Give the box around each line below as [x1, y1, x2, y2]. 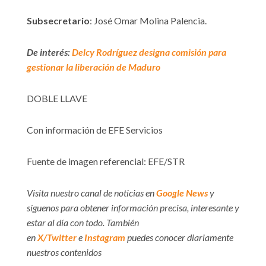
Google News [156, 186, 208, 198]
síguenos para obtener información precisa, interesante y [27, 201, 239, 213]
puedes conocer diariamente [125, 231, 233, 243]
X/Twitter [37, 231, 77, 243]
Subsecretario [27, 14, 90, 26]
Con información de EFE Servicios [27, 123, 163, 135]
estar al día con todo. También [27, 216, 139, 228]
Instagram [84, 231, 125, 243]
